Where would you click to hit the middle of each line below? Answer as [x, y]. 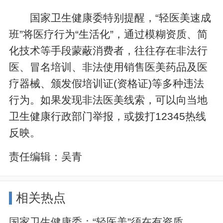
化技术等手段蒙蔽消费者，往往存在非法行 [109, 50]
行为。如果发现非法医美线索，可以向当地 [109, 100]
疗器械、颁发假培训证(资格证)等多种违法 [107, 83]
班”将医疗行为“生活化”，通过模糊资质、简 [109, 34]
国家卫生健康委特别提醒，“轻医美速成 [121, 17]
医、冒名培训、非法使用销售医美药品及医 [109, 67]
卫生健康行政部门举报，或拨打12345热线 [108, 116]
